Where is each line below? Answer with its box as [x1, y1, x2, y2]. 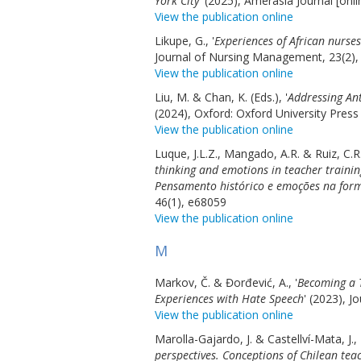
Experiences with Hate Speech [155, 291, 304, 306]
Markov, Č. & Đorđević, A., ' [155, 275, 297, 290]
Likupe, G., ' [155, 33, 214, 48]
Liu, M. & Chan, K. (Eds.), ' [155, 89, 288, 105]
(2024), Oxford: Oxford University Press [155, 106, 359, 121]
